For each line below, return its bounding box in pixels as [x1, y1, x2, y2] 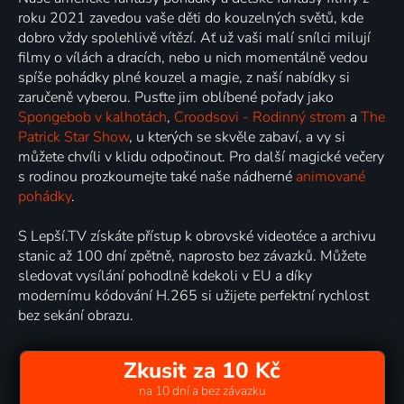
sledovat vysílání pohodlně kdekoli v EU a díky [18, 265, 312, 286]
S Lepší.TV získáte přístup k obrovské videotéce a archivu [18, 225, 376, 246]
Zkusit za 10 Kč [124, 354, 280, 386]
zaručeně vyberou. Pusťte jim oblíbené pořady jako [18, 87, 334, 107]
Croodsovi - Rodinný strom [174, 106, 346, 127]
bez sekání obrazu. [18, 305, 133, 326]
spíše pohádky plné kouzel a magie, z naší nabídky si [18, 67, 350, 87]
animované [296, 166, 365, 187]
